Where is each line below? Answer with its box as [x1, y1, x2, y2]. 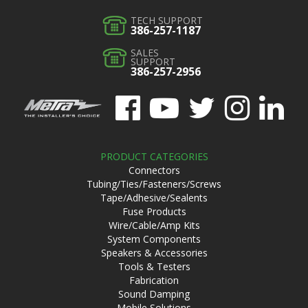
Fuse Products [122, 205, 186, 218]
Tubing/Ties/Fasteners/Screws [87, 177, 221, 190]
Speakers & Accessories [100, 246, 208, 259]
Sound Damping [118, 287, 190, 300]
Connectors [128, 164, 180, 177]
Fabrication [129, 274, 179, 287]
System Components [107, 232, 201, 245]
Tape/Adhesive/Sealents [100, 191, 208, 204]
